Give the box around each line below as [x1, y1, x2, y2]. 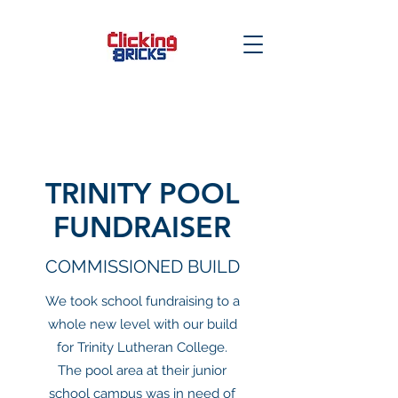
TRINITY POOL [44, 175, 240, 211]
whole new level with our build [47, 316, 237, 332]
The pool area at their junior [58, 362, 227, 378]
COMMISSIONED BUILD [44, 256, 240, 277]
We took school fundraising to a [44, 293, 240, 309]
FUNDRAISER [53, 209, 231, 244]
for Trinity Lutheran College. [57, 339, 227, 355]
